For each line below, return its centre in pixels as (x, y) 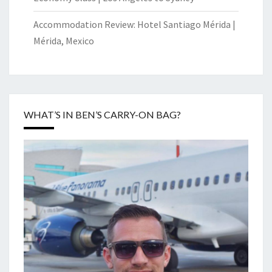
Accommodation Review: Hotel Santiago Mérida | (134, 24)
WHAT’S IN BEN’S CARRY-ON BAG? (102, 114)
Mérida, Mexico (64, 41)
